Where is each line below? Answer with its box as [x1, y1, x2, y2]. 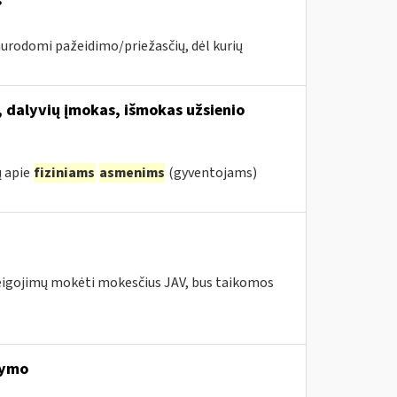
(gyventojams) [165, 163, 257, 183]
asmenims [98, 163, 165, 183]
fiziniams [33, 163, 95, 183]
